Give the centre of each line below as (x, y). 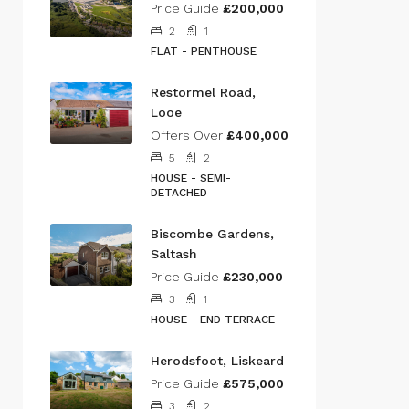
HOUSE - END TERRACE (213, 320)
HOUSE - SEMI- (191, 178)
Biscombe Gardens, (212, 234)
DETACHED (179, 193)
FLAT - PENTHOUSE (204, 51)
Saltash (174, 254)
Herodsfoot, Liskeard (217, 361)
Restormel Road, (203, 92)
